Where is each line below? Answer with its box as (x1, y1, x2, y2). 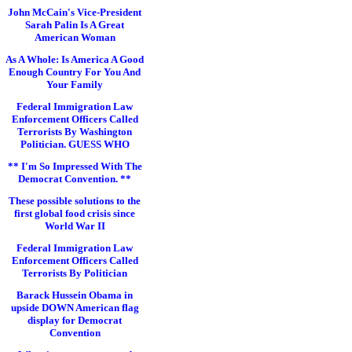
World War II (44, 220, 105, 232)
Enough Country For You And (9, 66, 141, 78)
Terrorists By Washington (17, 126, 132, 137)
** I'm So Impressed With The (7, 160, 142, 172)
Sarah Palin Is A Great (25, 19, 124, 31)
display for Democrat (27, 314, 122, 326)
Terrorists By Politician (22, 267, 127, 279)
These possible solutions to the (9, 195, 141, 207)
